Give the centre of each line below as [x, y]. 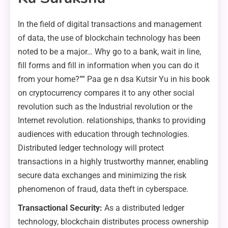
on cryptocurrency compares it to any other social [106, 93]
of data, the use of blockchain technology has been [109, 38]
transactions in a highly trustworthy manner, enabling [113, 162]
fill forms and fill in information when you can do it [108, 66]
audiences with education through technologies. [104, 134]
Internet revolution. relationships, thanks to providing [112, 121]
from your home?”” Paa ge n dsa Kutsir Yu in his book [114, 79]
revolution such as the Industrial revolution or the [105, 107]
